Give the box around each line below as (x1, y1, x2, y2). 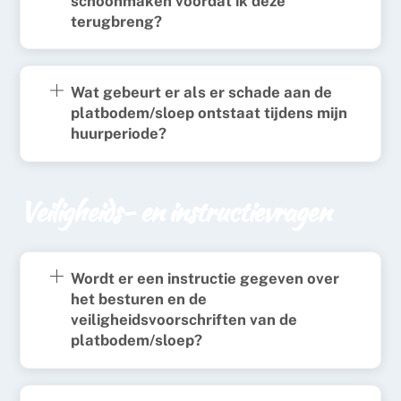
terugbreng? (70, 12, 162, 30)
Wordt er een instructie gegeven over (70, 269, 339, 288)
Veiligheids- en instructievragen (20, 191, 330, 231)
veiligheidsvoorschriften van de (70, 311, 297, 329)
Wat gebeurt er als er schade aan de (70, 83, 332, 102)
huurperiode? (70, 124, 166, 143)
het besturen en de (70, 290, 207, 309)
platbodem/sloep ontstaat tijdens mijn (70, 104, 347, 123)
